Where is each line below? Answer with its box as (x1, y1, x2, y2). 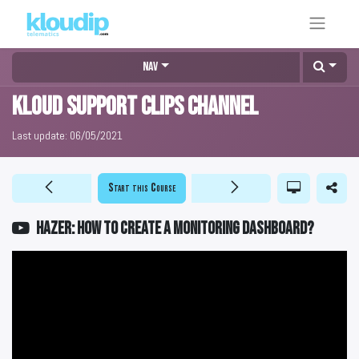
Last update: (12, 127, 67, 143)
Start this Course (108, 179, 175, 196)
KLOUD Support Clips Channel (12, 91, 258, 123)
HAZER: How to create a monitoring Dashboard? (36, 217, 314, 240)
